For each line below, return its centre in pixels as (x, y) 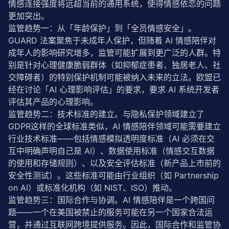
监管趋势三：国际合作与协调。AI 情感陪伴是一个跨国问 (111, 200)
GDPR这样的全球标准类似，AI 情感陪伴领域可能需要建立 (114, 126)
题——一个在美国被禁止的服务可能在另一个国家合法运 (110, 212)
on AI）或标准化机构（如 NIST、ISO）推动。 (93, 188)
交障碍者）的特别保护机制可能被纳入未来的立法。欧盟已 (114, 77)
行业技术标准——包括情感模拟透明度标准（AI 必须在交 (111, 139)
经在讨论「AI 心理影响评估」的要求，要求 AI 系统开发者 (114, 89)
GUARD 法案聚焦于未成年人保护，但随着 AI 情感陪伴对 (112, 40)
